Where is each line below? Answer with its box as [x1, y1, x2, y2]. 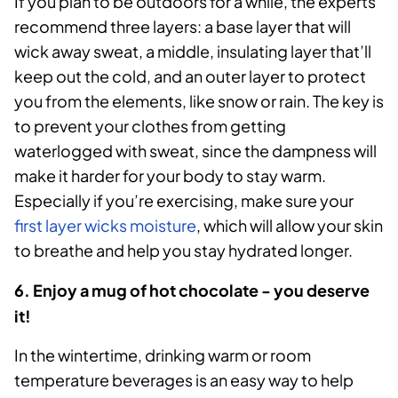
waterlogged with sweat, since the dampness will [14, 140, 377, 162]
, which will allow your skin [196, 215, 383, 236]
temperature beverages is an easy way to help [14, 370, 354, 391]
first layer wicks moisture [14, 215, 196, 236]
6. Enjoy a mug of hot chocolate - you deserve [14, 280, 370, 301]
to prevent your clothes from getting [14, 115, 286, 137]
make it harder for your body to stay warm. [14, 165, 326, 187]
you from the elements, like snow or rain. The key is [14, 91, 384, 112]
